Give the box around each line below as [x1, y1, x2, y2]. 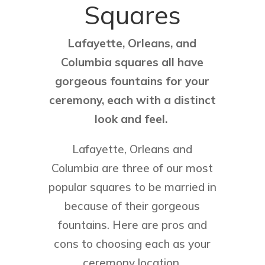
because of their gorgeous [64, 199, 201, 214]
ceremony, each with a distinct [49, 93, 216, 108]
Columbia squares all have [61, 55, 204, 70]
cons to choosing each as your [54, 237, 211, 251]
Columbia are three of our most [51, 161, 214, 176]
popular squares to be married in [48, 180, 216, 195]
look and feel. [94, 112, 170, 127]
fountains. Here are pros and [57, 218, 207, 232]
